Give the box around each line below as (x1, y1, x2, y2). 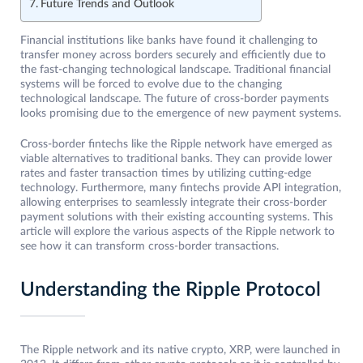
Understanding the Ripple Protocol (20, 280, 321, 301)
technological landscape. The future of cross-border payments (20, 93, 329, 105)
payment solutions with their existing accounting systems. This (20, 211, 333, 224)
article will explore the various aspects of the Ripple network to (20, 226, 335, 238)
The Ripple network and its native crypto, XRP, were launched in (20, 344, 340, 357)
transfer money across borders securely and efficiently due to (20, 49, 326, 62)
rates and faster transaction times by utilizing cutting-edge (20, 168, 311, 180)
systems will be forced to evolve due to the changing (20, 79, 282, 91)
